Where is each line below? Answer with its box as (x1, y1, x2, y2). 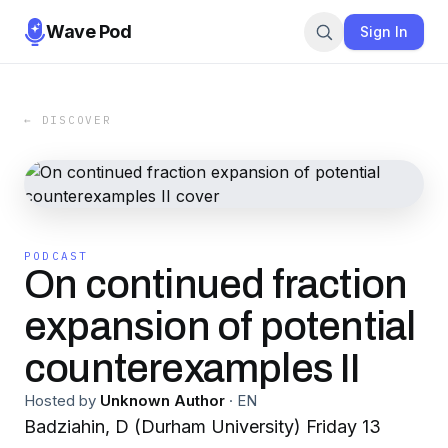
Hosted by (24, 391, 96, 410)
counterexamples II (24, 347, 361, 390)
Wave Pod (46, 20, 132, 42)
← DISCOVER (24, 113, 112, 127)
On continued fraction (24, 263, 408, 306)
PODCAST (24, 249, 89, 263)
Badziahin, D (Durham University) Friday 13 (24, 416, 381, 437)
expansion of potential (24, 305, 416, 348)
